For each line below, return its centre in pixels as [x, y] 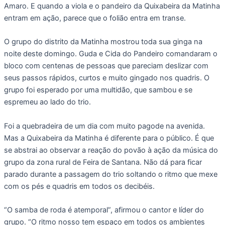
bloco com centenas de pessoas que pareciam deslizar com [106, 66]
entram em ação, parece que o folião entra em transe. [95, 18]
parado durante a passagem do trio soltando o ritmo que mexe [110, 174]
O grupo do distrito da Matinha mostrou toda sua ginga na [103, 42]
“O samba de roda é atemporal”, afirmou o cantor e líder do [104, 210]
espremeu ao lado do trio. [47, 102]
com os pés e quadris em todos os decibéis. [79, 186]
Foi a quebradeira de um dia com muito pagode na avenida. [104, 126]
